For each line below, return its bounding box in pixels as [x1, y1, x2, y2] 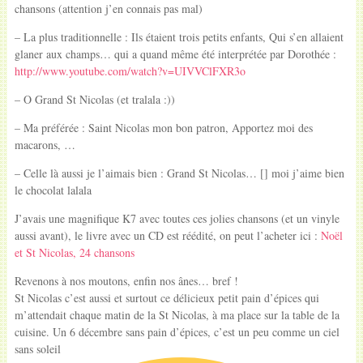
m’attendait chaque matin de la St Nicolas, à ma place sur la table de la [14, 306, 340, 322]
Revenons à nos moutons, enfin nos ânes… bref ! [14, 272, 238, 288]
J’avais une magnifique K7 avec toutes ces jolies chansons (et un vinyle [14, 210, 340, 226]
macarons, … [14, 136, 75, 152]
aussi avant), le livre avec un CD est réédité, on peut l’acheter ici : [14, 227, 321, 243]
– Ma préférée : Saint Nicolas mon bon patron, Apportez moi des [14, 119, 313, 135]
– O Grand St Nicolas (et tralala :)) [14, 91, 175, 107]
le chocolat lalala [14, 181, 92, 198]
